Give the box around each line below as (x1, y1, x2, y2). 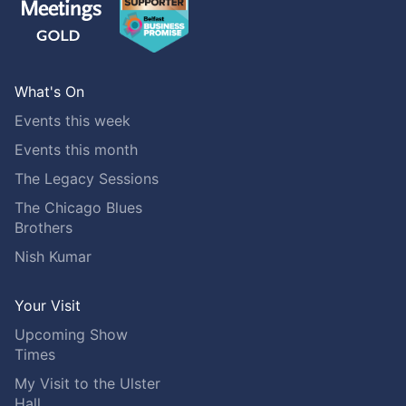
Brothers (14, 218, 72, 237)
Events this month (14, 140, 138, 159)
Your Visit (14, 296, 81, 315)
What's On (14, 82, 84, 101)
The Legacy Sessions (14, 169, 159, 188)
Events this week (14, 111, 130, 130)
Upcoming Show (14, 325, 128, 344)
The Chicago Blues (14, 198, 142, 217)
